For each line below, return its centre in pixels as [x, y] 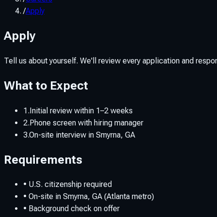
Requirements [43, 160]
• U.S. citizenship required [68, 185]
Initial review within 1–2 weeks [81, 110]
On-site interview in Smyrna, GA [82, 135]
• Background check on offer [71, 209]
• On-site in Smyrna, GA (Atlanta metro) [89, 197]
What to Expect [46, 85]
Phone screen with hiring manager [86, 123]
